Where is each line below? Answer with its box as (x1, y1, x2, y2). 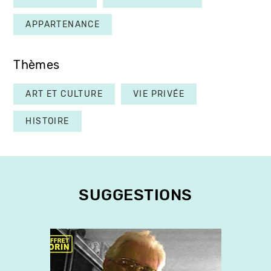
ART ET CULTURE (25, 88, 103, 99)
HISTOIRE (25, 116, 70, 126)
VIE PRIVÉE (133, 88, 185, 99)
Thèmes (13, 57, 60, 72)
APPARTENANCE (25, 19, 100, 30)
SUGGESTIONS (79, 185, 192, 204)
